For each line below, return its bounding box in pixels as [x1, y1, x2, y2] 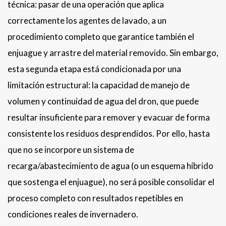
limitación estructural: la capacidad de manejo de [8, 80, 190, 91]
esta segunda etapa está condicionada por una [8, 64, 181, 75]
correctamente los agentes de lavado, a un [8, 15, 166, 26]
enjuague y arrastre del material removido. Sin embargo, [8, 47, 218, 59]
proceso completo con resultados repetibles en [8, 193, 183, 204]
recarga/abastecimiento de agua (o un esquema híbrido [8, 160, 213, 172]
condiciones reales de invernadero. [8, 209, 138, 220]
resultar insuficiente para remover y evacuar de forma [8, 112, 210, 123]
